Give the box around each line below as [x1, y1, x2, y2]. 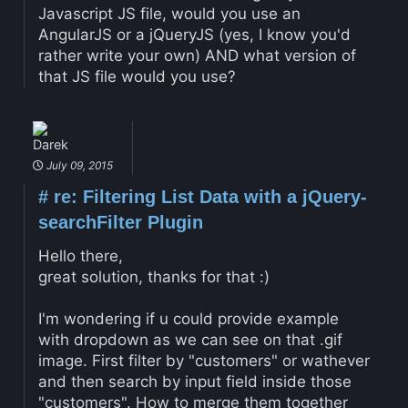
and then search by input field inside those [37, 372, 352, 392]
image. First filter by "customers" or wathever [37, 352, 370, 371]
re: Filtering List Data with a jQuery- [47, 187, 367, 208]
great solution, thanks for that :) [37, 268, 270, 287]
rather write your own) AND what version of [37, 46, 356, 66]
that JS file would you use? [37, 67, 236, 87]
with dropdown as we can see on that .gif [37, 331, 342, 350]
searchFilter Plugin [37, 212, 203, 233]
